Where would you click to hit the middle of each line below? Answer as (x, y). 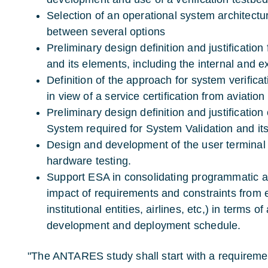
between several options (106, 32)
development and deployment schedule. (144, 226)
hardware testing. (89, 161)
